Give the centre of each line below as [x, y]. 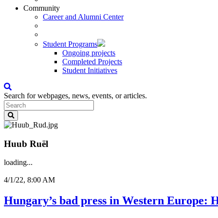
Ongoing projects [89, 53]
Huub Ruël [26, 144]
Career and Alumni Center [83, 17]
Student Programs [70, 44]
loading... [18, 163]
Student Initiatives [90, 70]
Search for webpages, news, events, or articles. [75, 96]
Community [42, 8]
